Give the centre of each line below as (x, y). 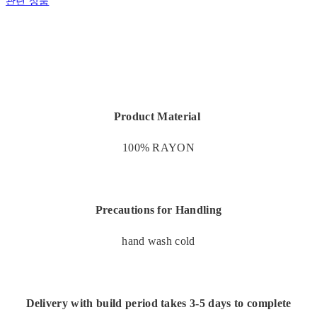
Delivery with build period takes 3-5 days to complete (158, 304)
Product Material (158, 117)
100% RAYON (158, 148)
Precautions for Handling (158, 210)
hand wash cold (158, 241)
